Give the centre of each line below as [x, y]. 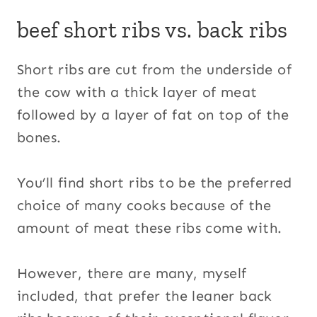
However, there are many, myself [132, 273]
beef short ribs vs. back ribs [152, 30]
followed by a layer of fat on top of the [153, 115]
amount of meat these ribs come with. [150, 228]
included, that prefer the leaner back [145, 296]
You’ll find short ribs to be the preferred [155, 183]
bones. [39, 137]
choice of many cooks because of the [144, 205]
